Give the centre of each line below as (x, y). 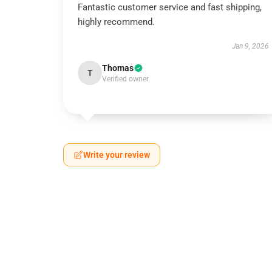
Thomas (118, 68)
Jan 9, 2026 (250, 46)
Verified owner (125, 79)
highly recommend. (116, 22)
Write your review (117, 155)
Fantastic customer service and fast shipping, (170, 7)
